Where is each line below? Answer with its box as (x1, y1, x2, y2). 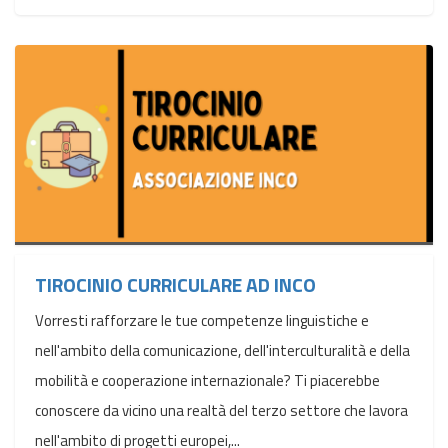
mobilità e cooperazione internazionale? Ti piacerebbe (35, 369, 380, 392)
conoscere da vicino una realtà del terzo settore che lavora (35, 399, 408, 422)
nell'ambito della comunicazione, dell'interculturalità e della (35, 339, 410, 362)
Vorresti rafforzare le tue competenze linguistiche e (35, 309, 369, 332)
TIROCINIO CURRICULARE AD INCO (35, 269, 316, 300)
